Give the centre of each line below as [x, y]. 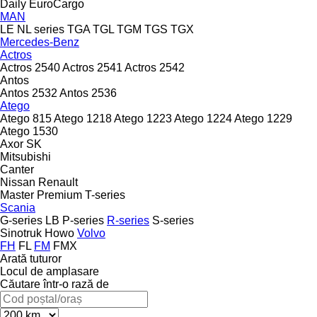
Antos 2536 [88, 93]
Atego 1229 [263, 118]
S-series [173, 220]
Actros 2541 [92, 67]
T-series [105, 195]
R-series [128, 220]
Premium [59, 195]
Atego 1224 [203, 118]
